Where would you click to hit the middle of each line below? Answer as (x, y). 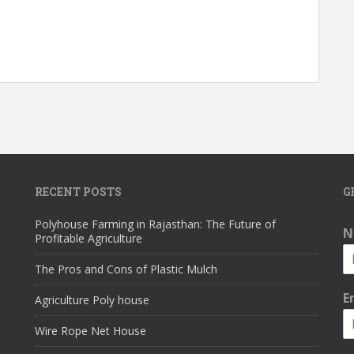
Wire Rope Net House (90, 331)
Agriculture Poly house (92, 300)
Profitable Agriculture (88, 238)
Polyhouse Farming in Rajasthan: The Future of (155, 224)
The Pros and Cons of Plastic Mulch (126, 269)
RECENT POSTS (78, 192)
